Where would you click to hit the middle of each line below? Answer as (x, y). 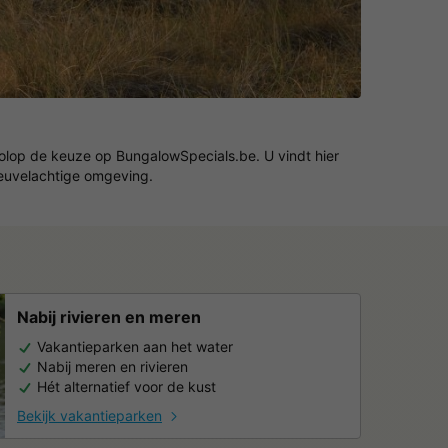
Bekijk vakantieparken (89, 416)
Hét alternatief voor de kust (126, 386)
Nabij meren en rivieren (112, 366)
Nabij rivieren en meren (109, 316)
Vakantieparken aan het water (135, 346)
